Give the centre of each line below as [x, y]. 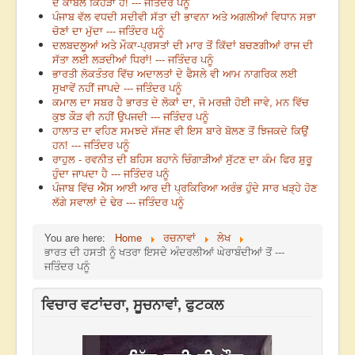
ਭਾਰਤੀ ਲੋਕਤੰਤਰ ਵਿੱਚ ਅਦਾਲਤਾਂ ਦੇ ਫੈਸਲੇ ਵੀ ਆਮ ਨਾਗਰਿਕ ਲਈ [175, 74]
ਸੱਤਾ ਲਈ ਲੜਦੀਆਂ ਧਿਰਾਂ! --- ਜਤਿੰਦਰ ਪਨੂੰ [133, 59]
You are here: [78, 238]
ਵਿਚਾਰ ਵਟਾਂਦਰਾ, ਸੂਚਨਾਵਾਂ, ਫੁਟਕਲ [132, 305]
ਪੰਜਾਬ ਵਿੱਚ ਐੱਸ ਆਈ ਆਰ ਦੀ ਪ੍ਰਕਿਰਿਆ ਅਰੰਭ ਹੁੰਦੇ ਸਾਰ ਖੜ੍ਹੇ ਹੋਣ [185, 188]
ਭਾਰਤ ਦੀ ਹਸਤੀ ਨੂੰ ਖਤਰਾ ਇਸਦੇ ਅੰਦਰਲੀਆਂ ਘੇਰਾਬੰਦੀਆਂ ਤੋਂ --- [164, 252]
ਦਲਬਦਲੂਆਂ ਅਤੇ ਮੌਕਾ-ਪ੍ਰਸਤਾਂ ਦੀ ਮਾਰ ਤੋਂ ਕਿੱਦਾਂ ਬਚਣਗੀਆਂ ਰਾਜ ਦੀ [183, 45]
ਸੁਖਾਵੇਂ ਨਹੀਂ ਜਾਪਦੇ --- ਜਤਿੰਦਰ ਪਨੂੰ [117, 88]
